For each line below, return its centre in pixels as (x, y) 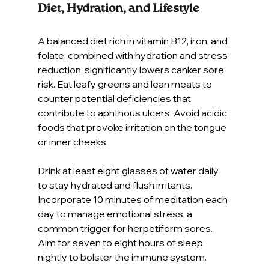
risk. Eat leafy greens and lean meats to (125, 84)
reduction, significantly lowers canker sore (131, 69)
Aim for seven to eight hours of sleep (121, 242)
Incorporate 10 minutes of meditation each (133, 199)
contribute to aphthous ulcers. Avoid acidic (133, 113)
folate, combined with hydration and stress (133, 55)
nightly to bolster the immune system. (122, 257)
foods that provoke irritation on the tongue (133, 127)
